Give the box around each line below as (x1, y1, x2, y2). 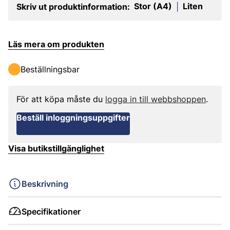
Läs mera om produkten (8, 39, 104, 49)
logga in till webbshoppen (105, 94, 206, 104)
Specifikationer (22, 206, 81, 217)
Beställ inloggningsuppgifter (16, 112, 130, 123)
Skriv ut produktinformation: (16, 2, 130, 12)
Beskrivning (22, 179, 68, 189)
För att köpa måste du (16, 94, 105, 104)
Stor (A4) (134, 1, 172, 11)
